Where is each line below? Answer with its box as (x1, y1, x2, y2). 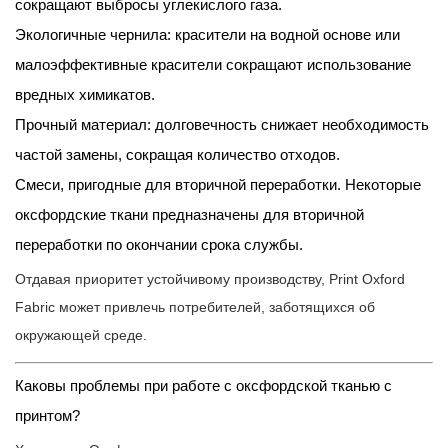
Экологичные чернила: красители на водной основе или (15, 26, 400, 44)
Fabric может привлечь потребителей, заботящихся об (15, 299, 375, 316)
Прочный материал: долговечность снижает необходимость (15, 116, 429, 134)
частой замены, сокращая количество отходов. (15, 146, 340, 164)
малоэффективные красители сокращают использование (15, 56, 411, 74)
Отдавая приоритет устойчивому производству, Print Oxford (15, 271, 405, 288)
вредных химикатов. (15, 86, 155, 104)
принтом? (15, 407, 80, 425)
